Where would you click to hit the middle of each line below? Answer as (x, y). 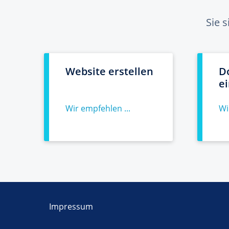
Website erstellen (109, 71)
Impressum (71, 207)
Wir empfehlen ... (98, 108)
